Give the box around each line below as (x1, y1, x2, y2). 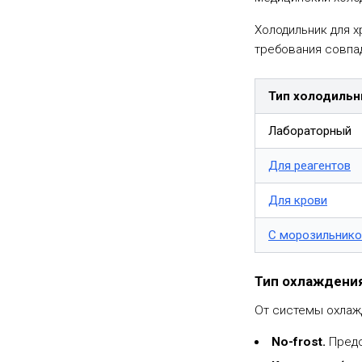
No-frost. (271, 335, 326, 349)
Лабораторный (268, 124, 351, 138)
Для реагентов (268, 158, 351, 173)
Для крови (268, 193, 327, 208)
